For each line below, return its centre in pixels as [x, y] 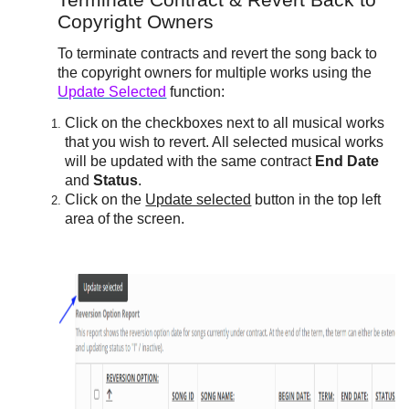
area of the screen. [125, 219]
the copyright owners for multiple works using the [215, 73]
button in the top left [316, 199]
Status [116, 180]
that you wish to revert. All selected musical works [225, 142]
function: [198, 92]
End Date [347, 161]
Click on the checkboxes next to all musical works [227, 123]
